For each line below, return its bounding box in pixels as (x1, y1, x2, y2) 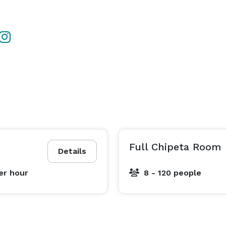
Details (58, 146, 86, 156)
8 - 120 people (144, 168, 201, 178)
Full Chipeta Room (129, 141, 221, 153)
